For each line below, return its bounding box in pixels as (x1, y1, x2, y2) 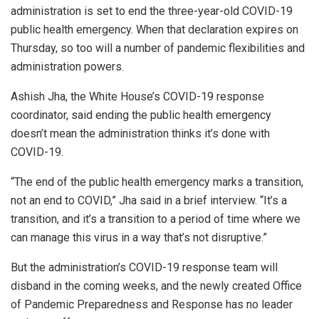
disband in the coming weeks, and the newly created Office (11, 278, 302, 293)
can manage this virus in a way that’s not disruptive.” (11, 230, 267, 244)
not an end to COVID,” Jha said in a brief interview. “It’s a (11, 193, 287, 207)
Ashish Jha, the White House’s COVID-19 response (11, 89, 264, 103)
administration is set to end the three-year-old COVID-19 (11, 4, 293, 18)
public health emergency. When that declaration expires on (11, 22, 298, 36)
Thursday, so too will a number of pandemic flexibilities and (11, 41, 305, 55)
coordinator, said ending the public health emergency (11, 108, 271, 122)
